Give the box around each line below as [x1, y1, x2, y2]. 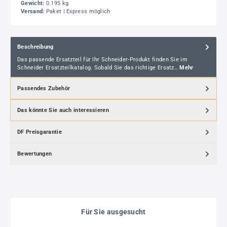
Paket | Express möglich [46, 8, 110, 15]
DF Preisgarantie [17, 128, 62, 135]
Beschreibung [17, 44, 54, 51]
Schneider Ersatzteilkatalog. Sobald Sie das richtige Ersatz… [17, 64, 180, 71]
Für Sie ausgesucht [81, 208, 146, 217]
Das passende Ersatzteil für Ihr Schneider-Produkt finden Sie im [17, 56, 187, 63]
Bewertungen [17, 150, 52, 157]
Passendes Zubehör [17, 85, 70, 92]
